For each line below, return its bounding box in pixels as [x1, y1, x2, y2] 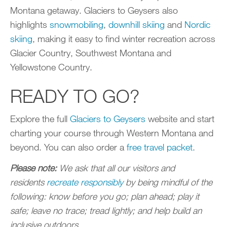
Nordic [184, 19, 210, 30]
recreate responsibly [47, 176, 123, 187]
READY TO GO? [10, 85, 139, 107]
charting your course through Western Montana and [10, 127, 213, 138]
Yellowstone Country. [10, 61, 92, 73]
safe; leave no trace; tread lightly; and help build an [10, 204, 202, 216]
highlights [10, 19, 50, 30]
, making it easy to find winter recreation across [32, 33, 215, 45]
